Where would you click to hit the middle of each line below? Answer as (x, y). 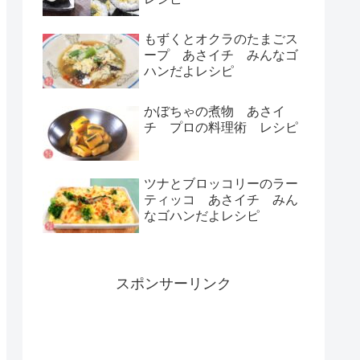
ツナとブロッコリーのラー (221, 184)
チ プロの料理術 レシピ (221, 128)
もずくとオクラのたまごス (221, 39)
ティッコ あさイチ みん (221, 200)
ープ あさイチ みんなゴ (221, 55)
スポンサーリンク (174, 283)
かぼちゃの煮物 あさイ (215, 112)
